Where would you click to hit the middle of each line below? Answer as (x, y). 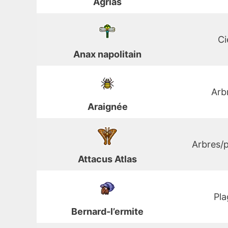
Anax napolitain (107, 54)
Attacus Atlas (107, 159)
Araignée (107, 107)
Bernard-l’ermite (107, 212)
